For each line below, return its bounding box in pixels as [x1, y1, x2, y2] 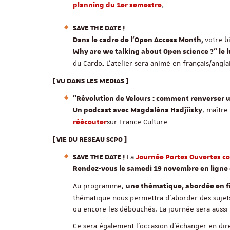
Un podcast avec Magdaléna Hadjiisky [73, 106, 202, 115]
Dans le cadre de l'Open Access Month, [73, 35, 205, 45]
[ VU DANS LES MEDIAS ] [52, 76, 128, 86]
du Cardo [73, 59, 102, 68]
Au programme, [73, 181, 126, 190]
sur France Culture [107, 117, 167, 126]
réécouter [73, 118, 107, 127]
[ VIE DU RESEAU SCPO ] [52, 135, 127, 144]
